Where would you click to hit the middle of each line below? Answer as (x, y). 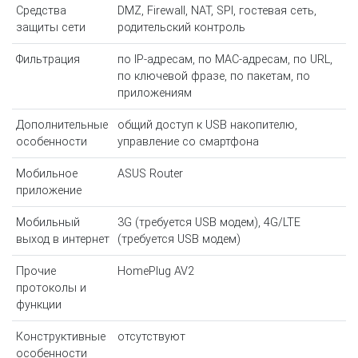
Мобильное (46, 174)
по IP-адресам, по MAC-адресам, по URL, (225, 60)
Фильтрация (48, 60)
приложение (48, 191)
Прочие (36, 272)
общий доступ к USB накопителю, (207, 125)
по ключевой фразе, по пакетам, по (213, 77)
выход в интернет (62, 240)
